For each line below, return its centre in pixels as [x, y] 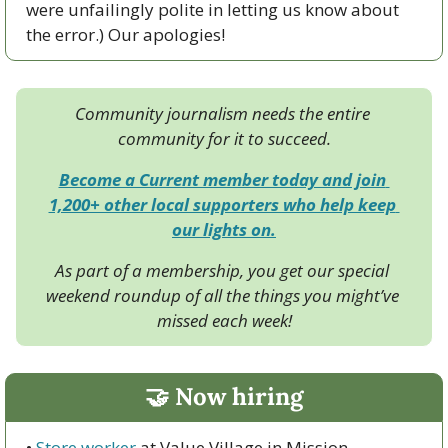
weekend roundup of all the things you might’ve [222, 295]
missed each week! [224, 320]
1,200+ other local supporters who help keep [222, 204]
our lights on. [224, 229]
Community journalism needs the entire [222, 113]
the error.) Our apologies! [127, 34]
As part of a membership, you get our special [222, 270]
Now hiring [236, 396]
